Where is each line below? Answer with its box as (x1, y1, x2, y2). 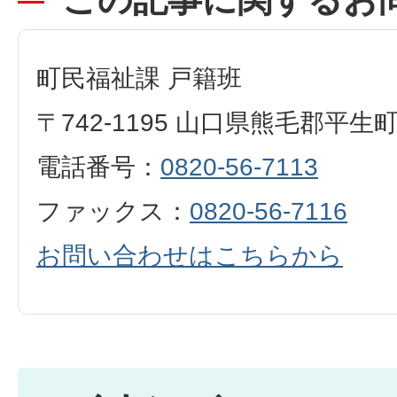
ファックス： (36, 197, 190, 225)
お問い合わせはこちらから (36, 241, 343, 269)
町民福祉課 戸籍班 (36, 64, 242, 92)
